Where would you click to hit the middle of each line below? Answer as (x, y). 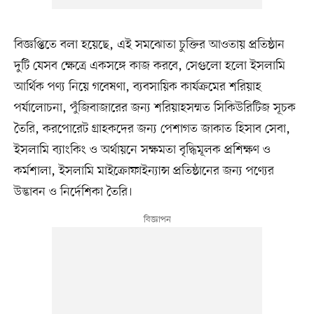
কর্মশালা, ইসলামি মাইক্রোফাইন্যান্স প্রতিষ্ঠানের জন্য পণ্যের (144, 171)
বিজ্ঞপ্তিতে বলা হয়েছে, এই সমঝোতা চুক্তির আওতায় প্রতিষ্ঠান (149, 45)
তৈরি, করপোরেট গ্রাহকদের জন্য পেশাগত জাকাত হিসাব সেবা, (152, 129)
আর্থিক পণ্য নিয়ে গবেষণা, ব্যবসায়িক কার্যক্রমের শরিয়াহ (137, 87)
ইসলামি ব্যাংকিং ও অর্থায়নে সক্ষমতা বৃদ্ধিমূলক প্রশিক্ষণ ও (142, 150)
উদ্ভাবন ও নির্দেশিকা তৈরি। (73, 192)
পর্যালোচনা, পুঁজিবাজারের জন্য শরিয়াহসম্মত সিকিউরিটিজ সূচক (155, 108)
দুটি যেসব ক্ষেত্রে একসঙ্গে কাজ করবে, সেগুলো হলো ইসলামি (149, 66)
